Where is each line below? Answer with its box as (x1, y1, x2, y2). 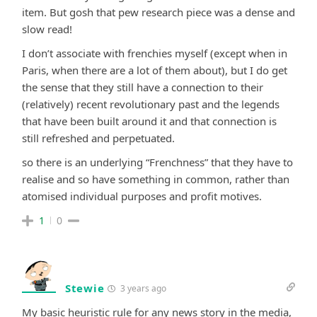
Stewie (65, 280, 105, 295)
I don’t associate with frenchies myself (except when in (22, 45, 287, 60)
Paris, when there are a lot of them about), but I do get (22, 62, 287, 77)
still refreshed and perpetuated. (22, 130, 175, 145)
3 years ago (118, 282, 167, 294)
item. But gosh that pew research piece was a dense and (22, 4, 295, 19)
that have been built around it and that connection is (22, 113, 277, 128)
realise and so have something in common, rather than (22, 171, 289, 186)
